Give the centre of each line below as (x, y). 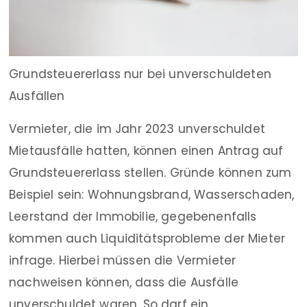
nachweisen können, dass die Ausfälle (124, 282)
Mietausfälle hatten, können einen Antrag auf (146, 150)
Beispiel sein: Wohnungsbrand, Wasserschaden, (152, 194)
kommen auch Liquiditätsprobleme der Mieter (147, 238)
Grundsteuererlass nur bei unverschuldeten (140, 74)
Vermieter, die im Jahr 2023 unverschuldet (137, 128)
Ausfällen (37, 96)
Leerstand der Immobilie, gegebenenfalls (133, 216)
